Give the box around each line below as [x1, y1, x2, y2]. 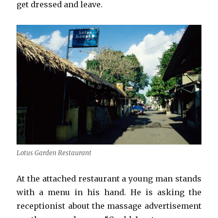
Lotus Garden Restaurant [17, 148, 92, 157]
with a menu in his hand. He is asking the [17, 187, 201, 197]
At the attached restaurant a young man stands [17, 173, 201, 183]
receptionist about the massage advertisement [17, 200, 201, 211]
